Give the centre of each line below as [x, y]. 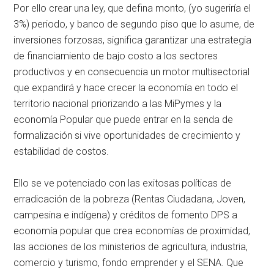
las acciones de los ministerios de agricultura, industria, [131, 246]
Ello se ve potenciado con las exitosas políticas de [123, 183]
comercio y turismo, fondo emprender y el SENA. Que [129, 262]
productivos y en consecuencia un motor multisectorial [132, 72]
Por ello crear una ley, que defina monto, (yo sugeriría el [132, 8]
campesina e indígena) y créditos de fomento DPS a [126, 215]
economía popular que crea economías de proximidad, [132, 231]
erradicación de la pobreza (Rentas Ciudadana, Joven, [130, 199]
